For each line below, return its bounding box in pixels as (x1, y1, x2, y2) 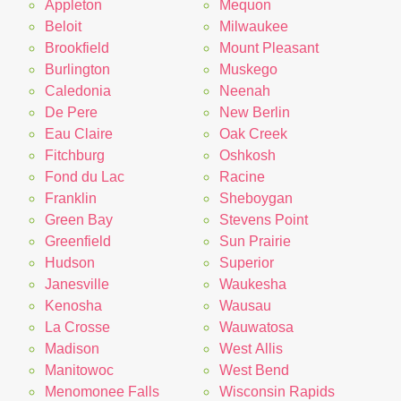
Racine (218, 169, 265, 185)
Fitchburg (45, 148, 105, 164)
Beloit (45, 19, 81, 35)
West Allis (218, 341, 283, 357)
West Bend (218, 363, 289, 379)
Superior (218, 255, 274, 271)
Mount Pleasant (218, 40, 319, 56)
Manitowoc (45, 363, 114, 379)
